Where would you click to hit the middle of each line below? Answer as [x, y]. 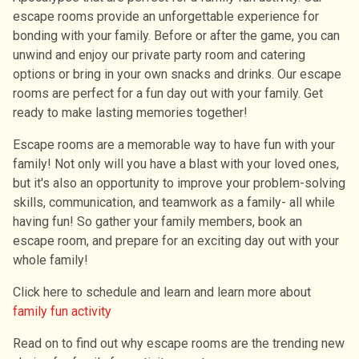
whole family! [50, 260]
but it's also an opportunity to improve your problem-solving [179, 183]
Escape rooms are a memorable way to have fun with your [174, 144]
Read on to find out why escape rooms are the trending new [179, 343]
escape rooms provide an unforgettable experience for [166, 16]
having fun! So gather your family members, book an [157, 221]
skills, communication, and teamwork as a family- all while [174, 202]
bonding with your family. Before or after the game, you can [176, 35]
